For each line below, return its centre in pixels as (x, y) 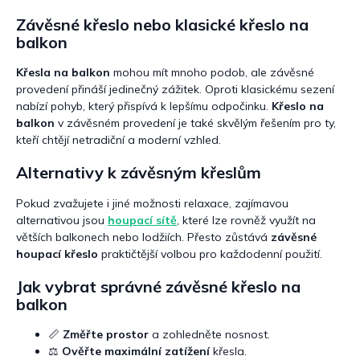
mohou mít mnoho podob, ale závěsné (212, 73)
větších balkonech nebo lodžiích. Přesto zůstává (143, 237)
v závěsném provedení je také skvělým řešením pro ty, (195, 123)
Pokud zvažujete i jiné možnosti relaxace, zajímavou (152, 203)
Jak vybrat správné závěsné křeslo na (158, 286)
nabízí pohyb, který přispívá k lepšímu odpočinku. (144, 106)
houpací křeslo (57, 254)
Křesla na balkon (63, 73)
